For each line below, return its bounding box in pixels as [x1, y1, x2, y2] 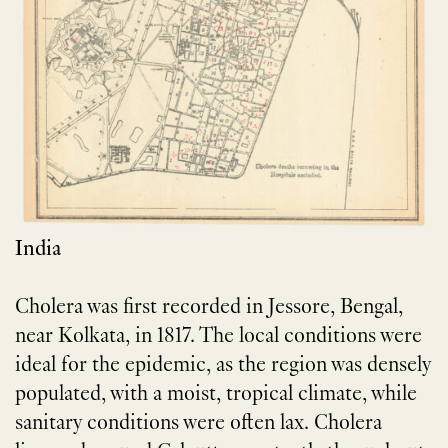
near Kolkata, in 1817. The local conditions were [15, 325, 422, 348]
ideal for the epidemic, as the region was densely [15, 354, 431, 377]
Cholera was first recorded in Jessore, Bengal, [15, 296, 403, 319]
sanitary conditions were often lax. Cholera [15, 412, 382, 435]
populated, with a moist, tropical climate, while [15, 383, 417, 406]
